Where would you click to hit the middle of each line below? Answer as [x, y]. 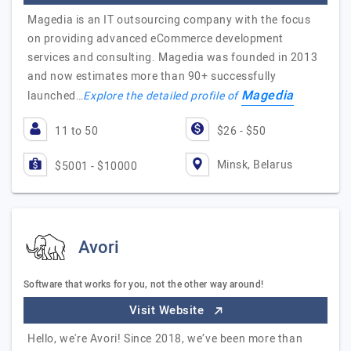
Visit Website [168, 310]
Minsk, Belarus [255, 165]
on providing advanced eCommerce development [156, 39]
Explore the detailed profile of [162, 96]
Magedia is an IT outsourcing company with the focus [169, 20]
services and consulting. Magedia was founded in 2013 [173, 58]
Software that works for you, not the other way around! [144, 284]
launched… [56, 96]
